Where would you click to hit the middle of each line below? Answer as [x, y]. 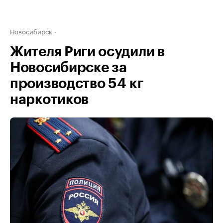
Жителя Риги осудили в [87, 52]
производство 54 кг [77, 84]
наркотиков [49, 100]
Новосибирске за [68, 68]
